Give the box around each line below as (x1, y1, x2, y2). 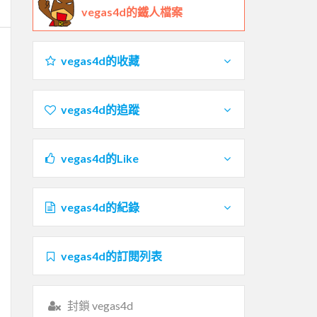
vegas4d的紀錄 (60, 200, 139, 214)
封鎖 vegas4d (67, 298, 133, 312)
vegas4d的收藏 (60, 53, 139, 67)
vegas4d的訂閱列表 (60, 248, 162, 263)
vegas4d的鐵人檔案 (81, 4, 183, 18)
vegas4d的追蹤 (60, 102, 139, 116)
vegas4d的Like (60, 151, 139, 165)
